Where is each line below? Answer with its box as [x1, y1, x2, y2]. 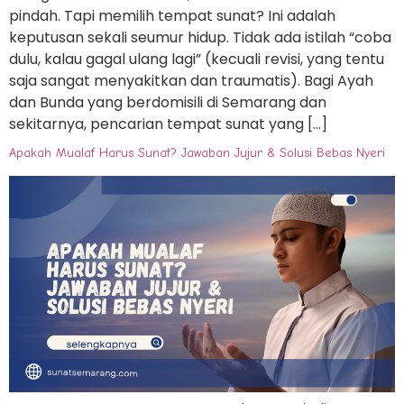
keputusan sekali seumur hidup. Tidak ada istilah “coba [9, 26, 391, 48]
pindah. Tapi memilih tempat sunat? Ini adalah [9, 5, 335, 26]
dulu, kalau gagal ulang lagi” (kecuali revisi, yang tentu [9, 48, 384, 69]
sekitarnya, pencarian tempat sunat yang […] [9, 113, 327, 134]
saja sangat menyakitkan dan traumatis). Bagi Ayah [9, 69, 373, 91]
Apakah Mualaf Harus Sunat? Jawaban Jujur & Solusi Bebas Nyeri [9, 144, 385, 161]
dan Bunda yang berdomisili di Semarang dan [9, 91, 326, 113]
